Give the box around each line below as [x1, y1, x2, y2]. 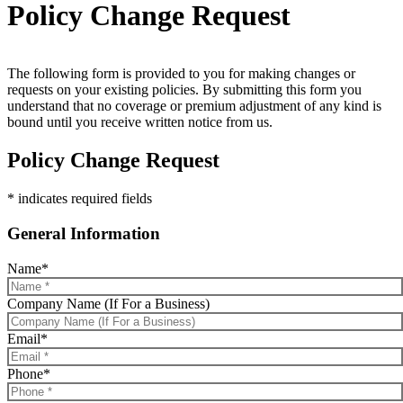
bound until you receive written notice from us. [7, 114, 273, 130]
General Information [7, 223, 160, 243]
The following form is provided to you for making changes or [7, 66, 355, 82]
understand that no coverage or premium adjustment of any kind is [7, 98, 381, 114]
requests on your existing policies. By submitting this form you [7, 82, 362, 98]
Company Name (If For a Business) [7, 295, 210, 311]
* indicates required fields [7, 191, 152, 207]
